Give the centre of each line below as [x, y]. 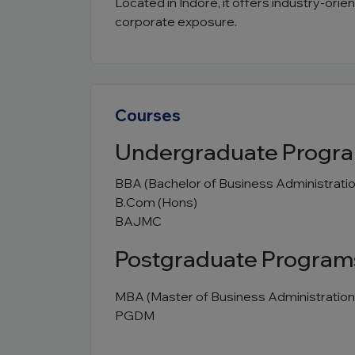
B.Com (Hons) [156, 202]
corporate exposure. [176, 21]
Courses [148, 115]
